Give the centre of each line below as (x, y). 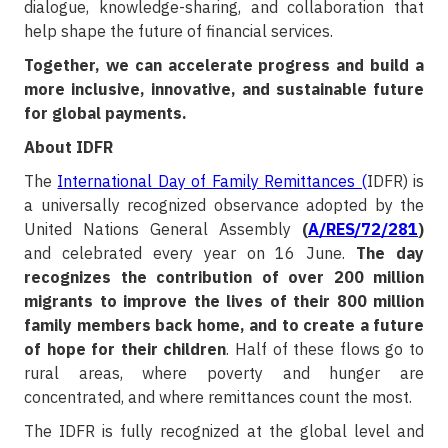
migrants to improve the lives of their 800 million (224, 301)
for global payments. (105, 113)
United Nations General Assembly (163, 229)
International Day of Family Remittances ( (212, 181)
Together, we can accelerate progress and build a (224, 65)
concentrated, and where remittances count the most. (218, 397)
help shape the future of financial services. (178, 31)
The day (390, 253)
